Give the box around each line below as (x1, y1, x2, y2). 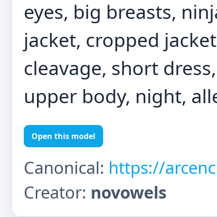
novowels (91, 181, 167, 203)
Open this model (31, 131, 95, 141)
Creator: (24, 181, 91, 203)
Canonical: (24, 156, 108, 179)
